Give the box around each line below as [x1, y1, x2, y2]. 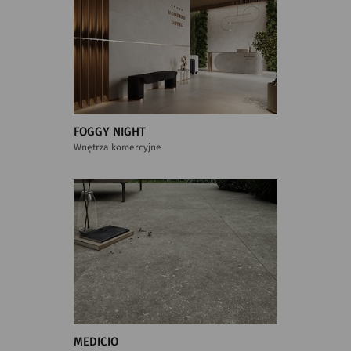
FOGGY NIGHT [74, 125, 146, 138]
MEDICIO [74, 335, 118, 348]
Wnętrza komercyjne [74, 142, 161, 152]
